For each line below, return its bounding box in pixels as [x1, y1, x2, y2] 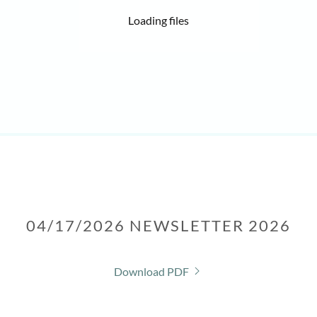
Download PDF [113, 264, 189, 278]
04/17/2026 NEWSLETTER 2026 [26, 215, 291, 235]
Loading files [127, 13, 189, 27]
